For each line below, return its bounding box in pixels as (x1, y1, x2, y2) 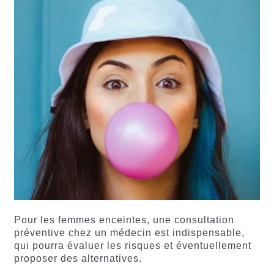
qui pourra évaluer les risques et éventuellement (13, 240, 251, 251)
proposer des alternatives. (13, 253, 142, 264)
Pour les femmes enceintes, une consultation (13, 215, 234, 226)
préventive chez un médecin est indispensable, (13, 228, 245, 239)
